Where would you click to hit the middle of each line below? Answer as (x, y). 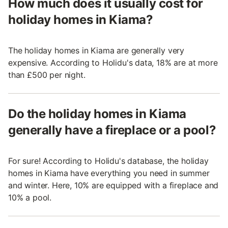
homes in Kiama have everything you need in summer (109, 173)
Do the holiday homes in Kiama (97, 113)
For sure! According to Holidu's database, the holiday (108, 161)
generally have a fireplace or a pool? (112, 130)
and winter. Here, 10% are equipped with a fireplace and (113, 185)
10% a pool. (30, 197)
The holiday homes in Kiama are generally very (96, 50)
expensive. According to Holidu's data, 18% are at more (113, 62)
